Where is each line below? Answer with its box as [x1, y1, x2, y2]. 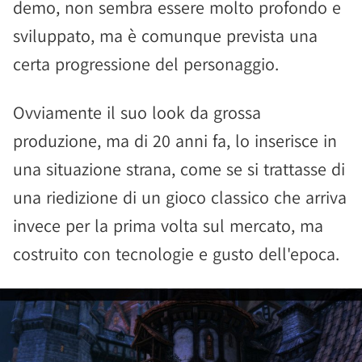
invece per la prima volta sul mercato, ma [13, 213, 323, 237]
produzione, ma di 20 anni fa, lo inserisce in [13, 128, 337, 152]
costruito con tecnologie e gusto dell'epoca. [13, 242, 339, 265]
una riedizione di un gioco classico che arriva [13, 185, 347, 208]
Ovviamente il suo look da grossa [13, 100, 261, 124]
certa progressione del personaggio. [13, 52, 279, 75]
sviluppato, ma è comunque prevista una [13, 23, 318, 47]
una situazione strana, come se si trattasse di [13, 157, 345, 180]
